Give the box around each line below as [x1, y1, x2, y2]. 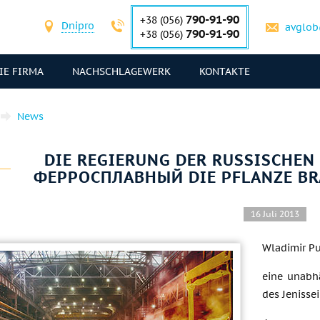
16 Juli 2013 [250, 209, 299, 219]
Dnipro [61, 19, 94, 32]
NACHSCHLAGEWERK [72, 65, 171, 78]
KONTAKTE [199, 65, 250, 78]
